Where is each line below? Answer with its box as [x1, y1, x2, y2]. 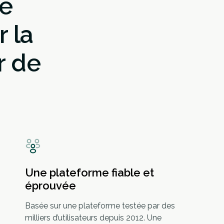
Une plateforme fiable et [25, 166, 154, 179]
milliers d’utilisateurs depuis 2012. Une [25, 213, 161, 222]
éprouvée [25, 179, 76, 192]
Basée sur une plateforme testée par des [25, 201, 175, 210]
